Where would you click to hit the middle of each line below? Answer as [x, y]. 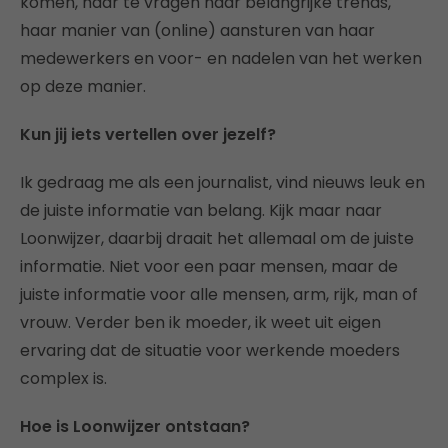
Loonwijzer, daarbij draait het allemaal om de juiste [217, 239]
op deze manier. [83, 87]
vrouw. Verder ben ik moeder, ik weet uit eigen [200, 323]
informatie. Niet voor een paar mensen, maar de [209, 267]
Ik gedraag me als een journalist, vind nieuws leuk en [222, 183]
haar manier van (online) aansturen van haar [197, 31]
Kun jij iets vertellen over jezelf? [148, 135]
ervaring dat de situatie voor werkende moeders [210, 351]
